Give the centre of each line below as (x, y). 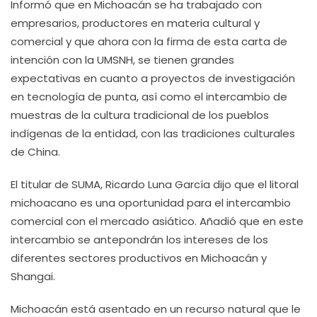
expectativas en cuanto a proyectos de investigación (153, 78)
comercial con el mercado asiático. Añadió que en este (157, 221)
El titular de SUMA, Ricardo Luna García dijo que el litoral (155, 184)
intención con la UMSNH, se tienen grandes (122, 60)
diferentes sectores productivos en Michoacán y (139, 258)
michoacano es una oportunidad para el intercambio (151, 203)
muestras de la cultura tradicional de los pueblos (140, 115)
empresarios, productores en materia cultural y (135, 23)
